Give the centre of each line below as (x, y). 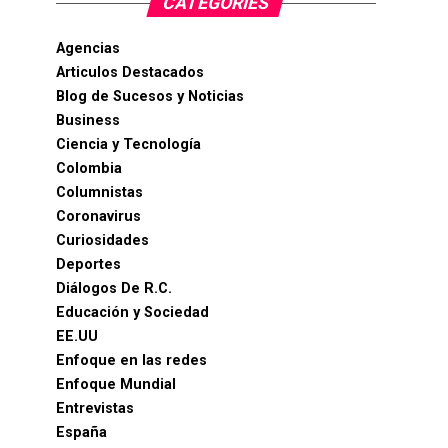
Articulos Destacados (130, 72)
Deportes (88, 264)
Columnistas (99, 192)
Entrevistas (95, 408)
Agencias (88, 48)
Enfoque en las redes (131, 360)
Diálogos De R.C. (114, 288)
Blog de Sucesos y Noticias (150, 96)
